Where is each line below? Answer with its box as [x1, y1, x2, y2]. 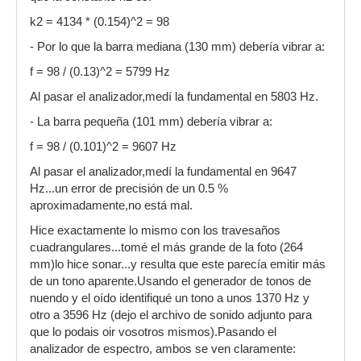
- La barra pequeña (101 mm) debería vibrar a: [30, 114, 272, 128]
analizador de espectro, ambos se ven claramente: [30, 342, 296, 355]
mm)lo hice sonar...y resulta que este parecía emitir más [30, 257, 326, 271]
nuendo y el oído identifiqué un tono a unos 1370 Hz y [30, 291, 309, 305]
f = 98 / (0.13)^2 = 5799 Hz [30, 64, 170, 78]
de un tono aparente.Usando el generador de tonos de [30, 274, 311, 288]
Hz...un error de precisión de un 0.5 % [30, 181, 228, 195]
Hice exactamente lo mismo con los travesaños [30, 223, 280, 237]
